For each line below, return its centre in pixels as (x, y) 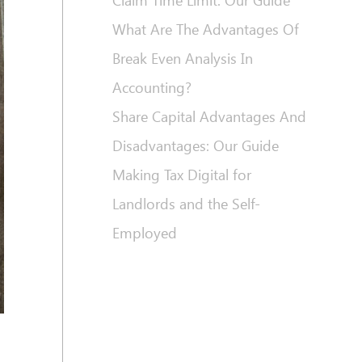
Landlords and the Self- (186, 204)
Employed (144, 233)
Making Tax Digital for (181, 175)
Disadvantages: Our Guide (195, 146)
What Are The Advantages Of (205, 29)
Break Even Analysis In (182, 59)
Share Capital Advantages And (209, 117)
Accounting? (152, 88)
